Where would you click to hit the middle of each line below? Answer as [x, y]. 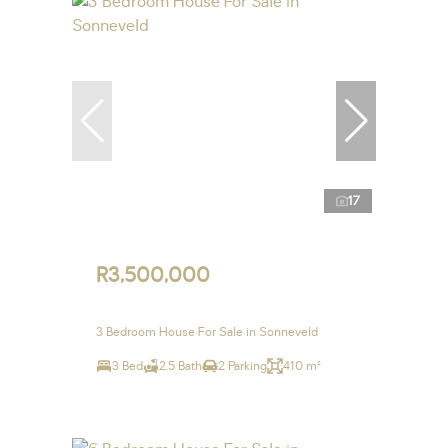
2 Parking [242, 366]
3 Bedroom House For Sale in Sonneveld [207, 332]
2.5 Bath [180, 366]
